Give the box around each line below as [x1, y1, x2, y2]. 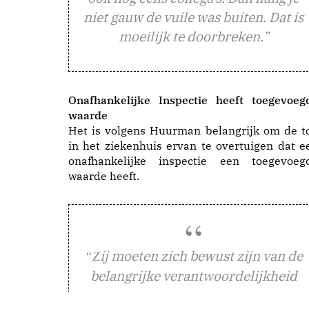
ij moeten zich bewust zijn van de [99, 246, 303, 264]
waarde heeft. [68, 168, 139, 183]
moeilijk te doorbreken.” [118, 27, 269, 45]
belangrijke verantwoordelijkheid [90, 266, 297, 284]
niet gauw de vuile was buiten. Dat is [83, 8, 303, 26]
